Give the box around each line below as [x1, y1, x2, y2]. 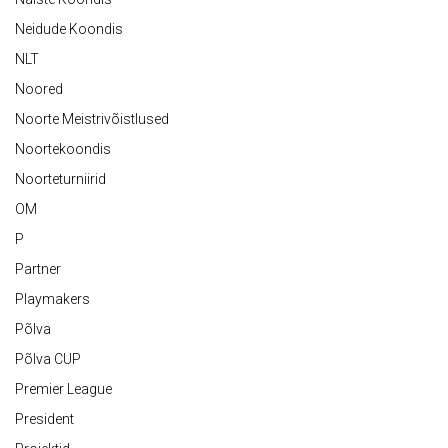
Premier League [15, 381, 112, 397]
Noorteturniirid [15, 171, 106, 187]
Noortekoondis [15, 141, 111, 157]
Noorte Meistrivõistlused [15, 111, 169, 127]
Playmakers [15, 291, 90, 307]
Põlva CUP [15, 351, 81, 367]
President [15, 411, 74, 427]
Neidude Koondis [15, 21, 123, 37]
